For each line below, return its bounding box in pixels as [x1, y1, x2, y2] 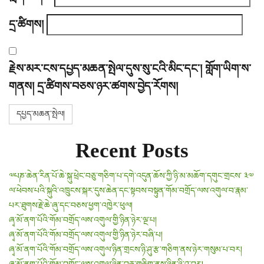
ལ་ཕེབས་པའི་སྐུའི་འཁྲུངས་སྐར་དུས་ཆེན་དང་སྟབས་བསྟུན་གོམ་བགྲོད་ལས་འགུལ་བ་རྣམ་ [9, 186, 248, 195]
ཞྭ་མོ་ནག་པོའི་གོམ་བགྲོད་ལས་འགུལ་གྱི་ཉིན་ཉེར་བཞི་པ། [9, 230, 163, 239]
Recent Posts [75, 138, 189, 162]
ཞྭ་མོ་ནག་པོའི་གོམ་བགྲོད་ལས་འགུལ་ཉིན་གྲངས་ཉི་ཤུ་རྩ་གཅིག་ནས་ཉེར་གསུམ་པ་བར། [9, 245, 242, 254]
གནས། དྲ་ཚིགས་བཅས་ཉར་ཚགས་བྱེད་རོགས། [9, 80, 178, 93]
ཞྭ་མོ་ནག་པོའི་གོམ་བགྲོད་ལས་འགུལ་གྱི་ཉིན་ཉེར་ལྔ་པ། [9, 215, 157, 225]
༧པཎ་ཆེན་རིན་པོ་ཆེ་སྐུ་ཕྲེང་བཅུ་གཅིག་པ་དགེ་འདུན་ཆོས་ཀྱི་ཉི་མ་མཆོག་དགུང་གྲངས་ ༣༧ [9, 171, 253, 180]
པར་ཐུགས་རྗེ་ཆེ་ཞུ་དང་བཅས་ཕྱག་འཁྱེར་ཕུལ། [9, 200, 133, 210]
